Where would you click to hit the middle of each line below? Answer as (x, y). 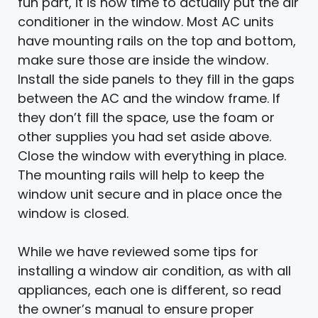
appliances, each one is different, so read (149, 290)
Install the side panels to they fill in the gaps (156, 79)
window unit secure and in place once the (150, 194)
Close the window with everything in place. (152, 155)
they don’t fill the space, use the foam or (146, 117)
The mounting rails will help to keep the (141, 175)
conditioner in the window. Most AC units (146, 21)
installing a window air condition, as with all (154, 270)
